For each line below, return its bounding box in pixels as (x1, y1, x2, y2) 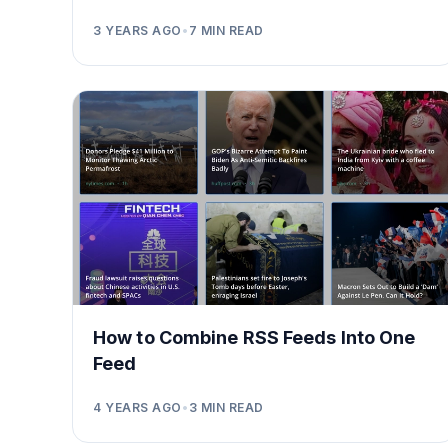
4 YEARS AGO (93, 400, 182, 416)
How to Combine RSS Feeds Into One (93, 327, 416, 349)
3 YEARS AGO (93, 22, 182, 38)
